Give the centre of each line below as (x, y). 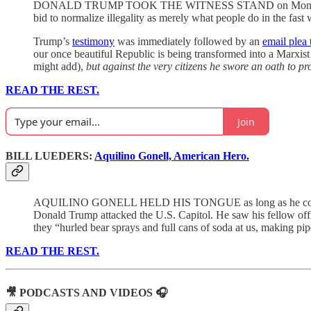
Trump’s (53, 42)
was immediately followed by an (188, 42)
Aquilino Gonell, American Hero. (172, 156)
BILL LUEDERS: (50, 156)
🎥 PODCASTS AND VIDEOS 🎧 (87, 292)
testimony (93, 42)
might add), (60, 67)
